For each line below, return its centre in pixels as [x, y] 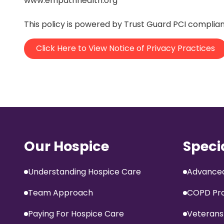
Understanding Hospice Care [84, 171]
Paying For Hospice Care [76, 213]
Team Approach [60, 192]
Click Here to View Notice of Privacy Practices [125, 48]
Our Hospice [66, 146]
